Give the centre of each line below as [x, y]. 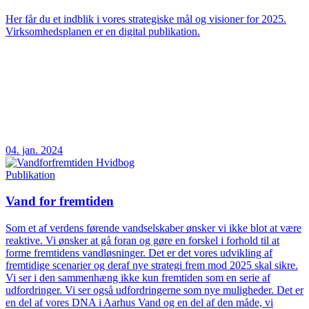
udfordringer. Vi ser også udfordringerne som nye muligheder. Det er [154, 290]
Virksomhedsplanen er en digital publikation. [103, 31]
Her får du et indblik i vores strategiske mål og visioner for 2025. [146, 19]
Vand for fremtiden [60, 201]
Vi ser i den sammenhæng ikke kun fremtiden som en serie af [138, 278]
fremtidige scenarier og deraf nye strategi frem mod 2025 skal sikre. [152, 266]
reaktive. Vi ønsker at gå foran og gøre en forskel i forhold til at [142, 241]
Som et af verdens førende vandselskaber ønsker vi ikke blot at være [153, 228]
